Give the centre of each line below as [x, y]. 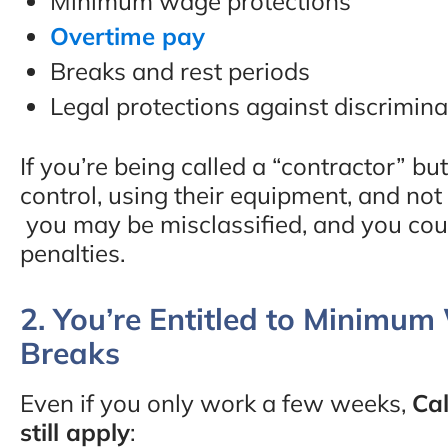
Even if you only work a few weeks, [216, 402]
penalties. [72, 252]
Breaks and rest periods [180, 70]
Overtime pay [127, 35]
